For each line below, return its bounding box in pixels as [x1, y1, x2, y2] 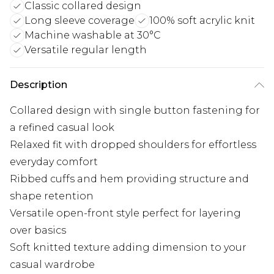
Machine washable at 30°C [24, 29, 161, 42]
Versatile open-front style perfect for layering [10, 207, 241, 220]
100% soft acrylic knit [149, 15, 255, 27]
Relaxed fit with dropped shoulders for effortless [10, 139, 256, 151]
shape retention [10, 190, 94, 202]
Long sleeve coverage [24, 15, 135, 27]
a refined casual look [10, 122, 114, 134]
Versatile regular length [24, 44, 147, 56]
